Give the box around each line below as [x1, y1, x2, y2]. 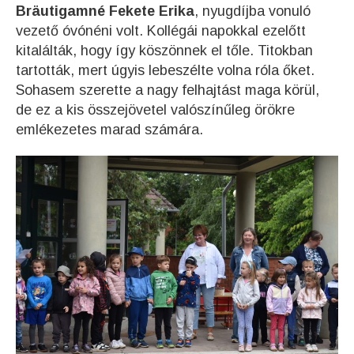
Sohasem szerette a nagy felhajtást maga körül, [16, 81, 319, 98]
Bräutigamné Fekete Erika [16, 2, 194, 19]
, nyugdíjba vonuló [194, 2, 311, 19]
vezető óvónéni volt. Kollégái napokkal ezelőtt [16, 22, 306, 39]
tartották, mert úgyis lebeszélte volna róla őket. [16, 62, 314, 78]
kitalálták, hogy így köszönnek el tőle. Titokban [16, 42, 313, 58]
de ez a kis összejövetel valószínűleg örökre [16, 101, 295, 118]
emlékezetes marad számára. [16, 121, 203, 137]
